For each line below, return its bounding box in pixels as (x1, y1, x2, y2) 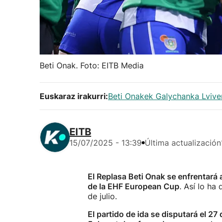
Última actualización (145, 138, 221, 148)
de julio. (88, 191, 117, 201)
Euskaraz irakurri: (40, 91, 108, 101)
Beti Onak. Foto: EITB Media (40, 60, 144, 70)
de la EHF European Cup (88, 181, 179, 191)
